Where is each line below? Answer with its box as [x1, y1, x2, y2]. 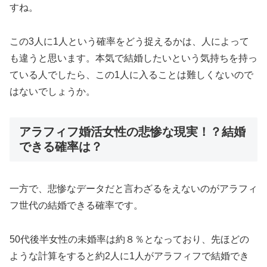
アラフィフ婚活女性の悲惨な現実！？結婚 [19, 125, 246, 138]
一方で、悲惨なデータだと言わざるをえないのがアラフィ [10, 183, 257, 194]
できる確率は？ [19, 139, 103, 153]
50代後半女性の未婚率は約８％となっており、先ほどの [10, 234, 249, 244]
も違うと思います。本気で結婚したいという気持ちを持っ [10, 52, 257, 63]
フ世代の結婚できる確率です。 [10, 200, 143, 210]
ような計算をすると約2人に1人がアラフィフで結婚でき [10, 250, 249, 261]
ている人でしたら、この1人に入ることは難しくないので [10, 69, 253, 80]
